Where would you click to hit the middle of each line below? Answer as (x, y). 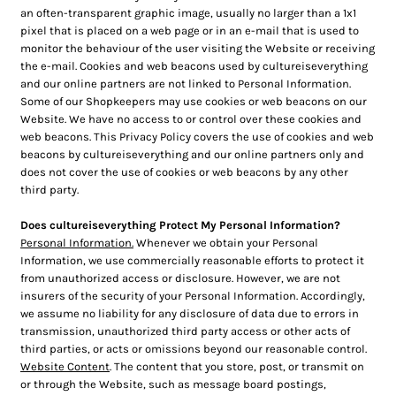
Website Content (65, 366)
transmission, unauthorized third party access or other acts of (185, 331)
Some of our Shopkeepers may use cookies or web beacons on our (194, 101)
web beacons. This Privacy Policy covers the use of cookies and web (197, 137)
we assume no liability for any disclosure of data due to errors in (190, 313)
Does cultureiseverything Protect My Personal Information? (180, 225)
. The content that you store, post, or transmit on (237, 366)
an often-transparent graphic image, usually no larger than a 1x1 (188, 13)
